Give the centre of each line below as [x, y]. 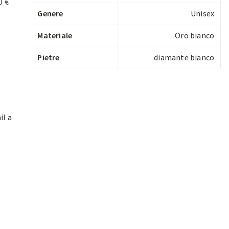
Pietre [49, 58]
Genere [50, 14]
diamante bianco [184, 58]
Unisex [203, 14]
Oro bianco [195, 36]
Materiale [55, 36]
